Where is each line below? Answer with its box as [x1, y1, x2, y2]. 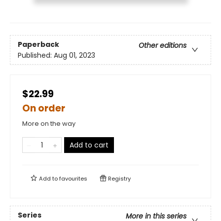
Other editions [139, 40, 186, 50]
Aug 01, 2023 [54, 50, 95, 60]
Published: [18, 50, 54, 60]
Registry [107, 175, 131, 183]
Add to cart [70, 140, 109, 150]
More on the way [22, 119, 75, 129]
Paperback [18, 39, 59, 49]
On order [22, 102, 65, 115]
